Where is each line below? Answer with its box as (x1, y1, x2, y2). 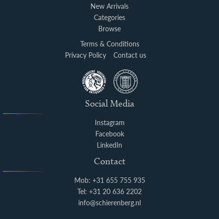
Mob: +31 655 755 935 (74, 175, 145, 185)
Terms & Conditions (80, 39, 139, 48)
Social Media (85, 97, 134, 109)
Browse (98, 23, 121, 33)
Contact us (113, 50, 146, 60)
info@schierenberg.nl (78, 197, 141, 207)
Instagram (94, 117, 125, 127)
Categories (94, 12, 125, 22)
